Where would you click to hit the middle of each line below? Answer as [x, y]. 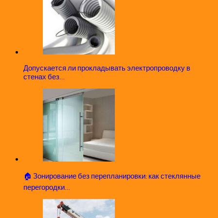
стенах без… [44, 77]
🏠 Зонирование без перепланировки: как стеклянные [112, 176]
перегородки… [47, 187]
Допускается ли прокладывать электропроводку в [107, 68]
